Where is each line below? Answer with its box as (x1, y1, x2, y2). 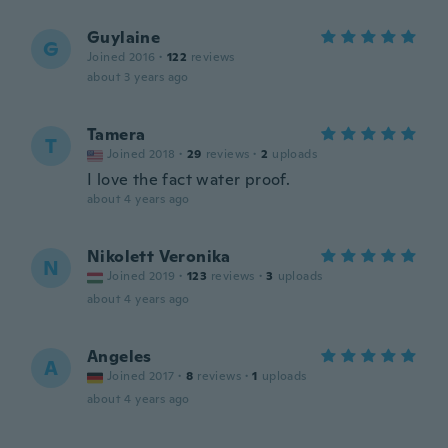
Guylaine (87, 27, 161, 48)
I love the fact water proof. (87, 169, 291, 190)
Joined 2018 (107, 146, 176, 162)
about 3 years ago (87, 69, 189, 85)
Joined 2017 (107, 368, 175, 384)
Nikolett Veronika (87, 246, 231, 267)
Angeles (87, 346, 152, 367)
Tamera (87, 124, 146, 145)
